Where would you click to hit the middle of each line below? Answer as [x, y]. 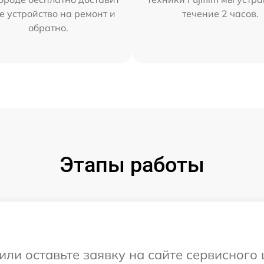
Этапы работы [132, 165]
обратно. [48, 27]
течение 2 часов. [221, 13]
